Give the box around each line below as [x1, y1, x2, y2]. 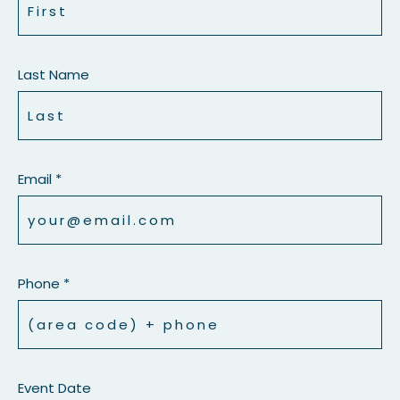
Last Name [18, 65, 89, 85]
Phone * [18, 274, 70, 294]
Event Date [18, 379, 91, 398]
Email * [18, 170, 62, 189]
